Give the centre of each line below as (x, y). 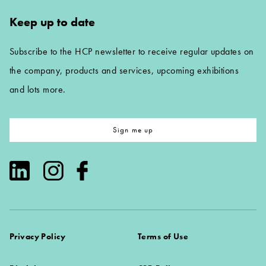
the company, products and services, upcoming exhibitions (124, 71)
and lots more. (38, 90)
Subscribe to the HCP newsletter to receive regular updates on (132, 52)
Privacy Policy (38, 237)
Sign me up (133, 130)
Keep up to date (52, 22)
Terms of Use (163, 237)
